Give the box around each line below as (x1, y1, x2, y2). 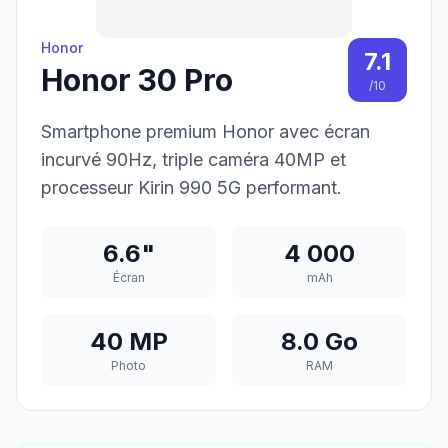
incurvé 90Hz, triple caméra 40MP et (41, 149, 346, 170)
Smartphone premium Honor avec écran (41, 121, 370, 142)
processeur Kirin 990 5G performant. (41, 177, 342, 198)
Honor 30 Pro (41, 62, 233, 98)
